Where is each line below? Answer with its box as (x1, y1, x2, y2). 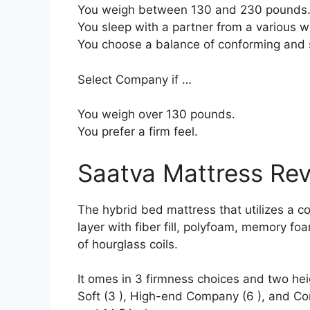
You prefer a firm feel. (77, 125, 198, 138)
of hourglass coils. (77, 237, 178, 251)
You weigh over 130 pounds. (77, 107, 235, 121)
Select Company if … (77, 72, 192, 86)
